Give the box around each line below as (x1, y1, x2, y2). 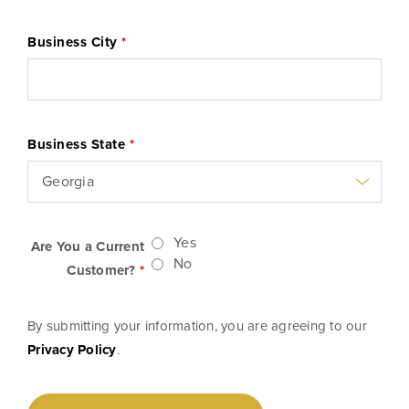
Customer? (67, 260, 140, 281)
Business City (27, 32, 121, 53)
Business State (27, 134, 130, 155)
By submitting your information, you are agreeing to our (27, 316, 367, 337)
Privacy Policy (27, 340, 117, 361)
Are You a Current (30, 236, 145, 257)
